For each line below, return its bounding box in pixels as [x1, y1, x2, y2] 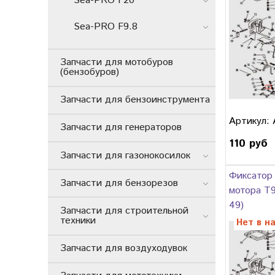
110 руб [229, 136, 268, 152]
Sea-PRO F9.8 [74, 20, 137, 34]
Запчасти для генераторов [60, 120, 182, 135]
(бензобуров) [60, 65, 119, 80]
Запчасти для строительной [60, 203, 188, 218]
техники [60, 213, 96, 228]
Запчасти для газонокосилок [60, 148, 190, 163]
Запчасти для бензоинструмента [60, 93, 210, 107]
